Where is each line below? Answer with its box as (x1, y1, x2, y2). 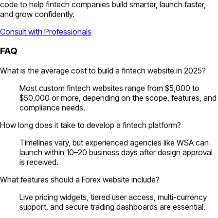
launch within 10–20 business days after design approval (19, 147, 213, 158)
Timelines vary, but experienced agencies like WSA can (19, 138, 209, 148)
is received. (19, 157, 58, 167)
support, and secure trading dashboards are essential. (19, 202, 205, 212)
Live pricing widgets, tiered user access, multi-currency (19, 192, 207, 202)
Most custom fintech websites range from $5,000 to (19, 83, 200, 93)
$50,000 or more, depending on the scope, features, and (19, 93, 217, 103)
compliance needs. (19, 103, 85, 113)
